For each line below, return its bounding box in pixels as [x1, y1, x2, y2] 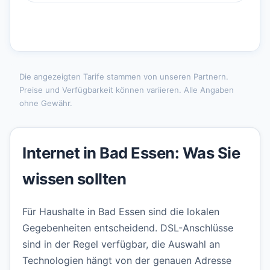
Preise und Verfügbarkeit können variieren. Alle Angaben [19, 84, 234, 95]
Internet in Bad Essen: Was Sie [22, 143, 240, 163]
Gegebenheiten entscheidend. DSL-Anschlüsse [22, 222, 233, 234]
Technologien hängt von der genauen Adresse [22, 254, 231, 267]
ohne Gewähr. [19, 98, 72, 108]
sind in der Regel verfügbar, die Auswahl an [22, 238, 220, 251]
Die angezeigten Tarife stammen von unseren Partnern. [19, 71, 228, 81]
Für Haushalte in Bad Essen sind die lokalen [22, 206, 219, 218]
